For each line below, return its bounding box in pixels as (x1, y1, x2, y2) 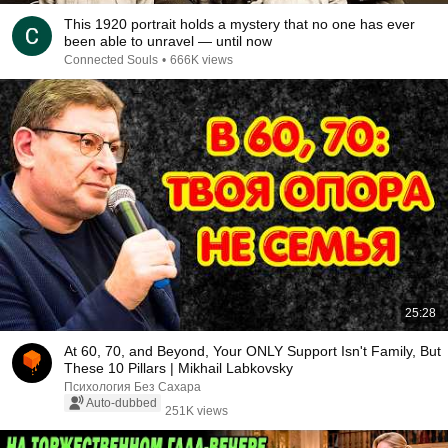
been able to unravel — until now (64, 33, 272, 49)
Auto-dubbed (86, 396, 157, 410)
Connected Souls (64, 53, 158, 67)
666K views (170, 53, 233, 67)
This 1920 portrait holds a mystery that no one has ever (64, 16, 415, 32)
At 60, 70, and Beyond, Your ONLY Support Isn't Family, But (64, 343, 441, 359)
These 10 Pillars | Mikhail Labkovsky (64, 360, 293, 376)
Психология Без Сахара (64, 380, 201, 394)
